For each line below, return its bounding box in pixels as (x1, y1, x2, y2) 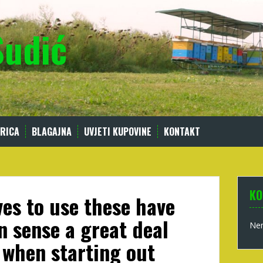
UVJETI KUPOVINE (84, 124, 151, 139)
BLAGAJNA (32, 124, 72, 139)
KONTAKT (164, 124, 200, 139)
